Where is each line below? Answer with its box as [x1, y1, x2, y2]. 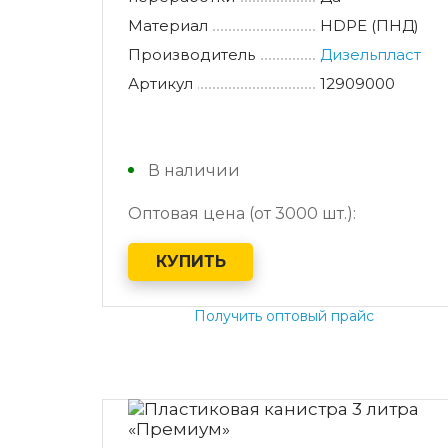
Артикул [128, 73, 193, 93]
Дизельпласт [320, 44, 422, 64]
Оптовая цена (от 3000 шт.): [128, 203, 356, 223]
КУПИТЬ [155, 252, 226, 272]
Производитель [128, 44, 255, 64]
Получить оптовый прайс [193, 306, 374, 325]
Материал [128, 15, 208, 35]
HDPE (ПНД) [320, 15, 420, 35]
